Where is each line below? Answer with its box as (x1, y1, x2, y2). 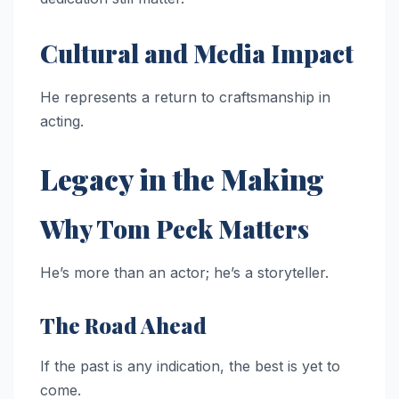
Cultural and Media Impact (40, 36, 354, 69)
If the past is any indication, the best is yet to (40, 357, 340, 376)
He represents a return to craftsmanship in (40, 87, 330, 106)
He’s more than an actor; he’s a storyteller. (40, 263, 329, 281)
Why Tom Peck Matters (40, 211, 309, 245)
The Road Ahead (40, 310, 207, 339)
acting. (40, 111, 84, 130)
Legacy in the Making (40, 159, 324, 198)
